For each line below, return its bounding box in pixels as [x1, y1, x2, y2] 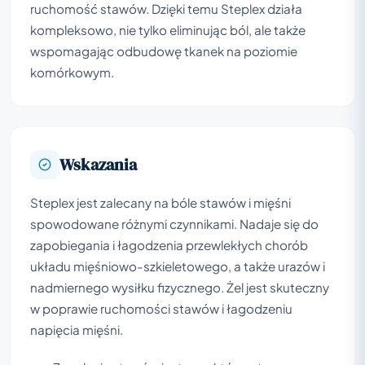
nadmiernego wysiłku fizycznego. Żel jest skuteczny [30, 279, 329, 295]
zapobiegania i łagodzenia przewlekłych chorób [30, 236, 308, 253]
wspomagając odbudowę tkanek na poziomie [30, 42, 297, 59]
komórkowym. [30, 64, 114, 80]
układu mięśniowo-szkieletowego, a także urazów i [30, 257, 325, 274]
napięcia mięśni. [30, 321, 123, 337]
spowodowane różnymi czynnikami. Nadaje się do [30, 215, 319, 231]
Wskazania [59, 152, 137, 176]
